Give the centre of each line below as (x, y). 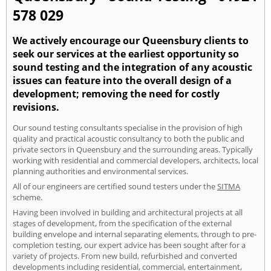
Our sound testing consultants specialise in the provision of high (128, 127)
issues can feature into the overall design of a (122, 81)
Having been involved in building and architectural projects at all (128, 212)
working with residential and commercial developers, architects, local (135, 160)
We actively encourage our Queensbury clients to (131, 41)
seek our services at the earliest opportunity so (126, 54)
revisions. (36, 107)
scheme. (28, 197)
